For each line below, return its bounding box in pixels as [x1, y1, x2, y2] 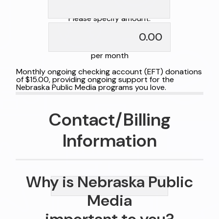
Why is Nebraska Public [26, 172, 193, 193]
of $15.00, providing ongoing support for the [16, 74, 174, 85]
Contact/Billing [48, 108, 171, 131]
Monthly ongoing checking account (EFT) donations [16, 66, 202, 77]
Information [62, 129, 157, 152]
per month [90, 50, 129, 61]
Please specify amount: [68, 13, 151, 23]
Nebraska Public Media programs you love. [16, 82, 166, 92]
